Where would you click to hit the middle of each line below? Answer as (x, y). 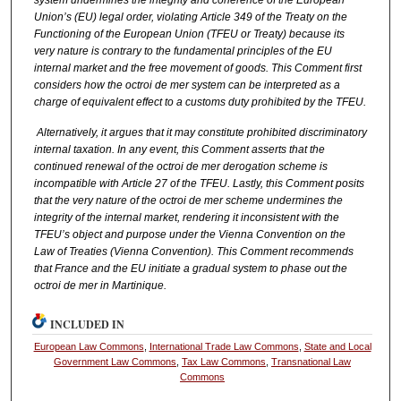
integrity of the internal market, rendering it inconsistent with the (186, 217)
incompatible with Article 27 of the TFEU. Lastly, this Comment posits (199, 183)
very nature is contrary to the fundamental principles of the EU (183, 51)
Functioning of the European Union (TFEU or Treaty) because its (189, 34)
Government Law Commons (115, 362)
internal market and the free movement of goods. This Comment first (197, 68)
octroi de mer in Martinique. (100, 285)
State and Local (337, 347)
